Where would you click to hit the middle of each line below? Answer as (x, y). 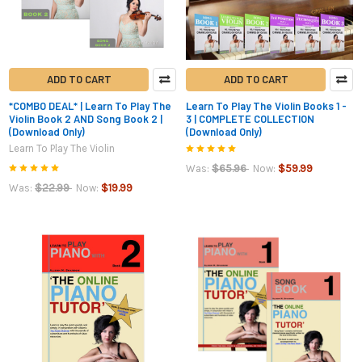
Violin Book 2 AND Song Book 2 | (86, 119)
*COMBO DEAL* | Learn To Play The (90, 106)
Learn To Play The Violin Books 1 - (266, 106)
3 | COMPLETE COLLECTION (250, 119)
